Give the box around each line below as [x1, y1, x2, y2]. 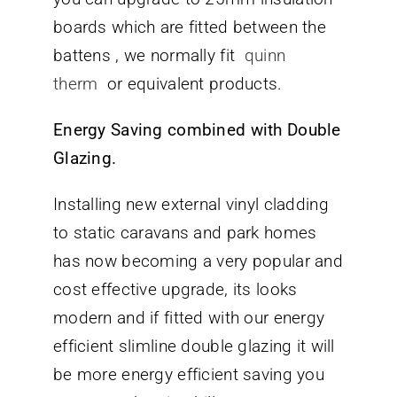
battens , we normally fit [53, 44, 245, 66]
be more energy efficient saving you [53, 363, 324, 385]
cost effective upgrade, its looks [53, 278, 298, 300]
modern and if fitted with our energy [53, 307, 325, 328]
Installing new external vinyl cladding [53, 193, 329, 214]
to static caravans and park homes [53, 222, 317, 243]
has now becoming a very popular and [53, 250, 343, 271]
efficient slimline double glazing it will [53, 335, 335, 356]
